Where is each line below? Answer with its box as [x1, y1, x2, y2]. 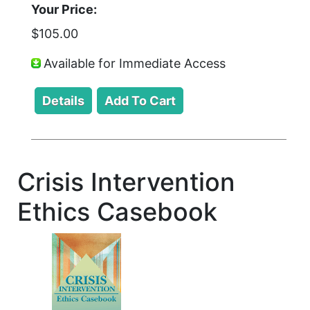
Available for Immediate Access [44, 55, 226, 71]
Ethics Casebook [17, 197, 217, 228]
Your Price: [31, 1, 97, 17]
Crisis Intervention [17, 167, 235, 198]
